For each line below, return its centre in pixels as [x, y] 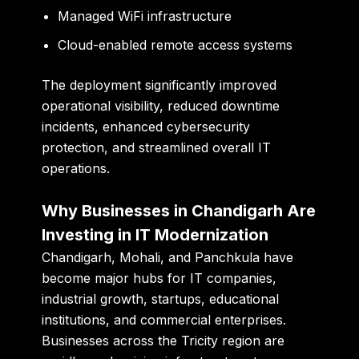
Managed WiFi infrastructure [145, 16]
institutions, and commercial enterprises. [164, 320]
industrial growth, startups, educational [161, 299]
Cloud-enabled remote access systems [175, 44]
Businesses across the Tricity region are [163, 341]
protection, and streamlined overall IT [157, 147]
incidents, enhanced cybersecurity [146, 126]
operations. [76, 168]
